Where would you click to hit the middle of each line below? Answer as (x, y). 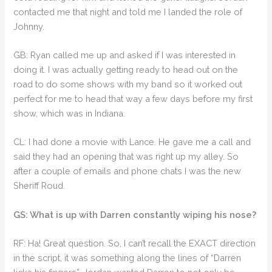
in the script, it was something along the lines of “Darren (127, 258)
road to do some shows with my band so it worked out (128, 84)
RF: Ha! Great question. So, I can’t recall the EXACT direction (135, 243)
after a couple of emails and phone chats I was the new (127, 171)
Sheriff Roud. (39, 186)
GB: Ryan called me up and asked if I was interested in (125, 55)
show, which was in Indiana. (70, 114)
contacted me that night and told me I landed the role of (128, 12)
